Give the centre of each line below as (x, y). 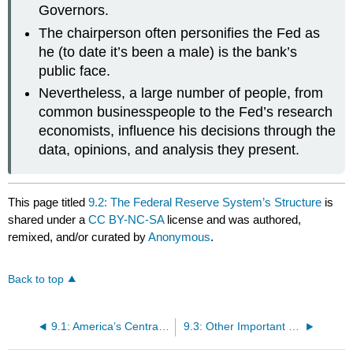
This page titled (48, 203)
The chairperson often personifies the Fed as (180, 33)
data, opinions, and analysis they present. (169, 150)
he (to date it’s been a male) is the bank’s (168, 52)
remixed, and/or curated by (78, 237)
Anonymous (180, 237)
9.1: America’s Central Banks (163, 327)
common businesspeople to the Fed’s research (186, 112)
